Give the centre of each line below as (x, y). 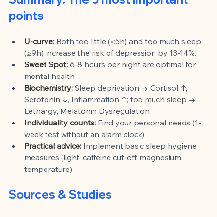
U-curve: (39, 41)
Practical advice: (53, 146)
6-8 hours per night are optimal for (134, 64)
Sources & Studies (60, 194)
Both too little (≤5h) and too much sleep (130, 41)
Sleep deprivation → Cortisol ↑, (132, 87)
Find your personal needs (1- (149, 122)
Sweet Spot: (46, 64)
